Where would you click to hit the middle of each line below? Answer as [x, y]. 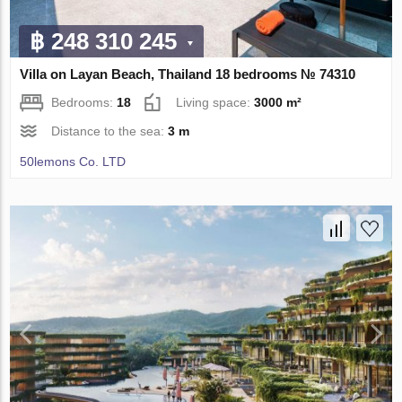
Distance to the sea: [110, 131]
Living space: [215, 103]
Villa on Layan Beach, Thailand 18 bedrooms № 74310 [188, 74]
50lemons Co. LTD [73, 162]
